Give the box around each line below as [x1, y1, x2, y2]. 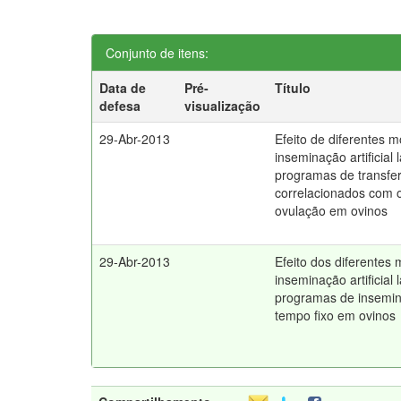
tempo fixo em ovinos [275, 306, 397, 324]
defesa [99, 97, 141, 115]
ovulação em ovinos [275, 201, 388, 219]
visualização [184, 97, 261, 115]
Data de [99, 79, 147, 97]
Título [275, 79, 311, 97]
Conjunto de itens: [106, 44, 209, 62]
